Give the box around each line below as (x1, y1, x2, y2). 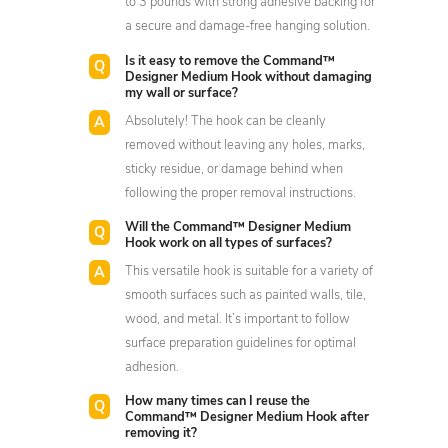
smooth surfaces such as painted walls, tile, (125, 288, 367, 302)
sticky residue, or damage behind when (125, 162, 344, 176)
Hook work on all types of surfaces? (125, 236, 333, 250)
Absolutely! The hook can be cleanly (125, 114, 327, 128)
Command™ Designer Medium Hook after (125, 411, 370, 425)
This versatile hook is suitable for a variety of (125, 264, 374, 278)
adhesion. (125, 360, 180, 374)
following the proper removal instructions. (125, 186, 357, 200)
